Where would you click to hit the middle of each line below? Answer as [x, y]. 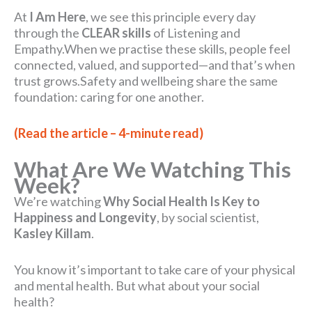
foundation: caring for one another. [109, 97]
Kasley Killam [53, 233]
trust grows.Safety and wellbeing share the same [146, 81]
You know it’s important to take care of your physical [155, 269]
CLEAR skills [116, 33]
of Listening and [196, 33]
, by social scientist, [208, 217]
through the [48, 33]
